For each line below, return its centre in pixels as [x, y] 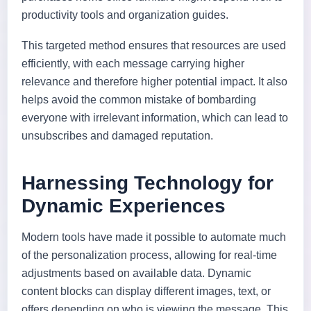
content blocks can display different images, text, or [146, 291]
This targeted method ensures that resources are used [154, 45]
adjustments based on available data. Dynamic [136, 273]
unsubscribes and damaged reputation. [117, 135]
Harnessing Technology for [148, 183]
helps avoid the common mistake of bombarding [139, 99]
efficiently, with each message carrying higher [133, 63]
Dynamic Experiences [124, 205]
